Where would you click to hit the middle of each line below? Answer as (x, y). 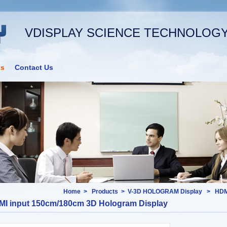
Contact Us (34, 67)
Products (105, 192)
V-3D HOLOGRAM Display (166, 192)
